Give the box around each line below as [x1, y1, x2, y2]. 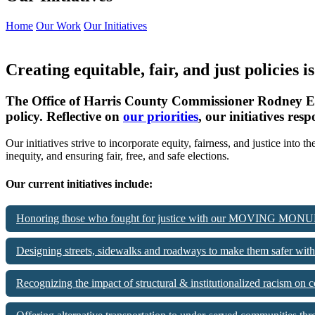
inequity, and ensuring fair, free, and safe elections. [6, 150, 229, 162]
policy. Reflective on [6, 108, 123, 124]
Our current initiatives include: [6, 177, 153, 190]
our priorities [123, 108, 198, 124]
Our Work [36, 19, 81, 32]
